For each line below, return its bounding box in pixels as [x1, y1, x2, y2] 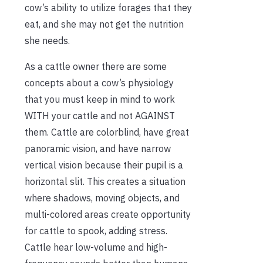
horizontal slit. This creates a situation [25, 176, 186, 188]
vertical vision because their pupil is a [25, 159, 183, 171]
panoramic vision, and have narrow [25, 143, 171, 155]
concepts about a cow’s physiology [25, 77, 174, 89]
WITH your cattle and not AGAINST [25, 110, 175, 122]
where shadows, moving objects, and [25, 192, 180, 204]
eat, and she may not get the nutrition [25, 18, 184, 31]
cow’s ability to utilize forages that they [25, 2, 192, 14]
